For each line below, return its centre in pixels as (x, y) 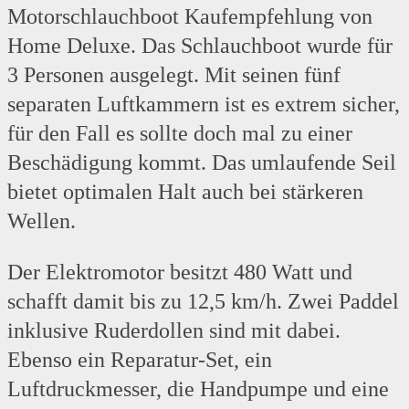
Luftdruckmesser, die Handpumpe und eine (198, 389)
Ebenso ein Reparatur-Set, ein (140, 360)
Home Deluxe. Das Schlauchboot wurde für (200, 46)
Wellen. (42, 221)
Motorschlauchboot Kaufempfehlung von (190, 17)
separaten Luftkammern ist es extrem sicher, (204, 105)
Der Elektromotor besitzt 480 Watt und (180, 273)
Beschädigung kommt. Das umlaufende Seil (202, 163)
